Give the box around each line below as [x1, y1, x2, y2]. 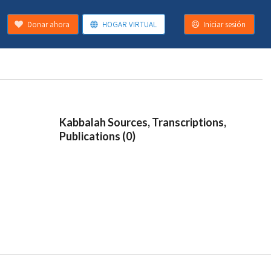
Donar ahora [27, 19, 70, 30]
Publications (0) [59, 129, 135, 143]
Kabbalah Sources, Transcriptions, [59, 116, 226, 129]
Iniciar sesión [203, 19, 246, 30]
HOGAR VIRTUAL [102, 19, 157, 30]
